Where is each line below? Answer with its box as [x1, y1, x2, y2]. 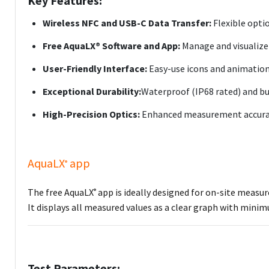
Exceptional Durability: [43, 85, 141, 97]
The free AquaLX [28, 186, 94, 198]
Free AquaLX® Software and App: [43, 40, 180, 52]
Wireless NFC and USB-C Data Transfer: [43, 17, 213, 29]
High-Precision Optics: [43, 108, 140, 120]
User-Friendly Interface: [43, 62, 147, 74]
